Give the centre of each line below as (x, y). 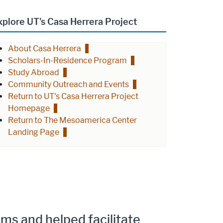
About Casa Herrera (45, 48)
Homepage (29, 108)
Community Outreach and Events (69, 84)
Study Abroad (34, 72)
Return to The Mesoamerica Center (73, 120)
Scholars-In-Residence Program (68, 60)
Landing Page (34, 132)
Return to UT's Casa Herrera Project (73, 96)
